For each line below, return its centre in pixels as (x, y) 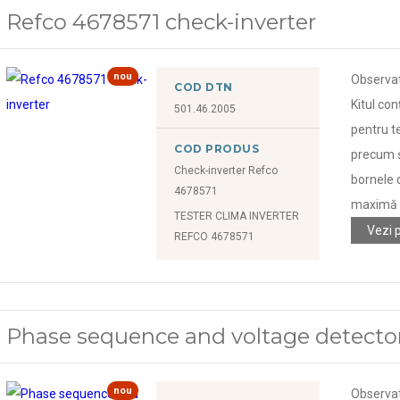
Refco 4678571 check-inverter (162, 21)
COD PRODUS (217, 148)
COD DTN (204, 87)
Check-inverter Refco (226, 170)
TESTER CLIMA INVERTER (237, 216)
